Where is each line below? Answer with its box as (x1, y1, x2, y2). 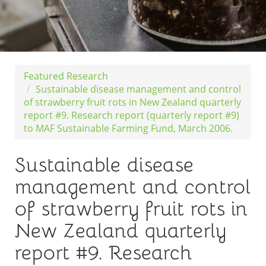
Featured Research (24, 69, 108, 83)
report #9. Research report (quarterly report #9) (24, 109, 239, 122)
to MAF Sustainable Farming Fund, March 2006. (24, 122, 233, 135)
